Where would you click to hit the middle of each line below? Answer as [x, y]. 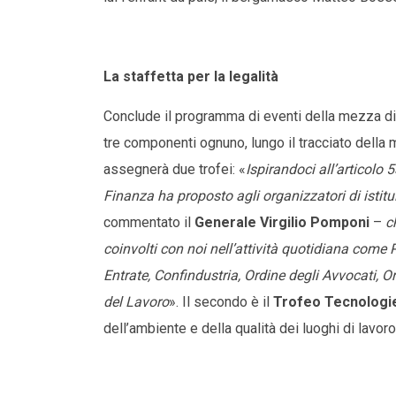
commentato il [149, 223]
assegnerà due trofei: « [175, 170]
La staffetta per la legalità [191, 77]
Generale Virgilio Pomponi [282, 223]
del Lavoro [136, 302]
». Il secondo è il [221, 302]
